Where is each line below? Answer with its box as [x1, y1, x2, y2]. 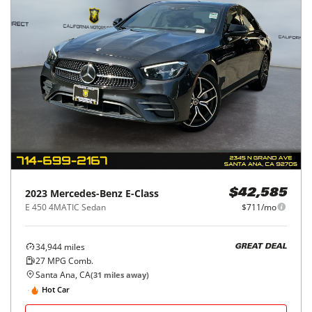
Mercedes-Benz [50, 186, 123, 200]
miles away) [102, 269, 149, 280]
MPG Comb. [45, 254, 93, 267]
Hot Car [42, 284, 70, 295]
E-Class [125, 186, 159, 200]
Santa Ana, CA [36, 268, 91, 281]
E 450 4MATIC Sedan [25, 201, 106, 213]
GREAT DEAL [235, 243, 287, 251]
